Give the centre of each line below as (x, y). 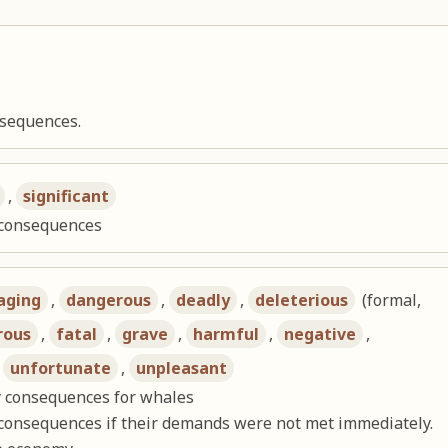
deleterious (302, 300)
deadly (203, 300)
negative (320, 334)
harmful (226, 334)
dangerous (109, 300)
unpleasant (182, 368)
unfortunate (61, 368)
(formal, (390, 300)
